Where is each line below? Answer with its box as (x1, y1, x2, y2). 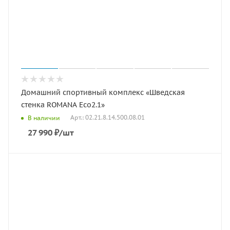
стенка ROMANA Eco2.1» (21, 100, 105, 109)
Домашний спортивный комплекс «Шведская (21, 88, 185, 97)
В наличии (28, 113, 60, 122)
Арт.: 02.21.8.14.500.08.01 (70, 113, 145, 122)
